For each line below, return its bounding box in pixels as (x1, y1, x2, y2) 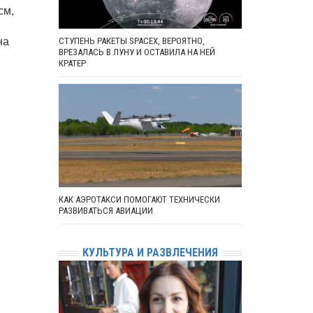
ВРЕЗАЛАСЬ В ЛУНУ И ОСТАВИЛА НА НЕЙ (58, 47, 215, 58)
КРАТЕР (58, 58, 86, 69)
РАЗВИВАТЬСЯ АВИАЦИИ (58, 205, 153, 217)
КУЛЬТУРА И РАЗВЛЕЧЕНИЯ (82, 246, 218, 260)
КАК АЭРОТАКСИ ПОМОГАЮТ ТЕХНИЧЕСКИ (58, 194, 220, 205)
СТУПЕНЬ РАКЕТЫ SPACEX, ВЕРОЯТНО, (58, 36, 205, 47)
